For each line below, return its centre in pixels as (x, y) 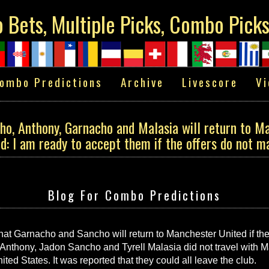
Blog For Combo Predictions (134, 195)
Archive (142, 82)
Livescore (210, 82)
